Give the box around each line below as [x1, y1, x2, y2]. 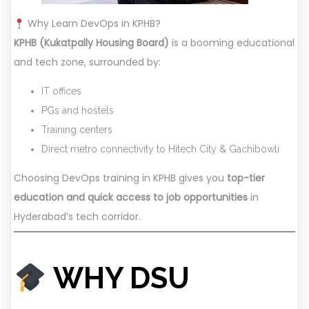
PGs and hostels [41, 105, 114, 117]
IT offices [41, 86, 81, 97]
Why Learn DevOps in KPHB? [24, 17, 161, 31]
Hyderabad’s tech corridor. [14, 210, 141, 224]
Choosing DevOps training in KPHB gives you [14, 171, 227, 186]
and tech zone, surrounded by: [14, 55, 161, 70]
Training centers [41, 124, 112, 136]
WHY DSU [46, 261, 190, 296]
